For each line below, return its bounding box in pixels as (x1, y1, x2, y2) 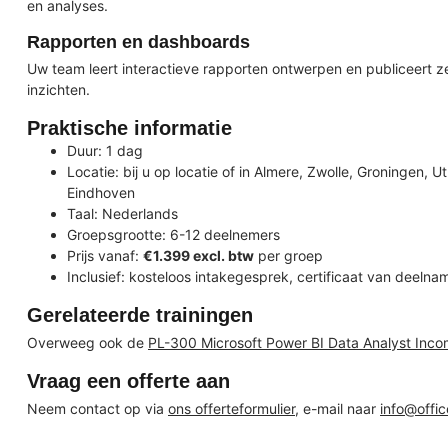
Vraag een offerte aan (27, 369, 230, 392)
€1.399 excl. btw (143, 247, 254, 265)
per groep (254, 247, 323, 265)
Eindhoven (67, 184, 135, 202)
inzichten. (27, 81, 90, 99)
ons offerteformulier (168, 399, 295, 417)
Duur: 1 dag (67, 142, 143, 160)
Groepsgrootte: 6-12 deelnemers (67, 226, 280, 244)
